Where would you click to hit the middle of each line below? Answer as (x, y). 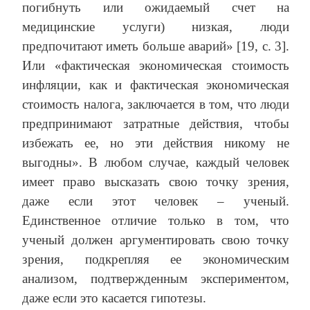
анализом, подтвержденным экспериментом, (156, 279)
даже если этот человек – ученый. (156, 201)
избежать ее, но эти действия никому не (156, 143)
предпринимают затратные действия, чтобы (156, 124)
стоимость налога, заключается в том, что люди (156, 104)
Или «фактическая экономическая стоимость (156, 66)
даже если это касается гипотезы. (114, 298)
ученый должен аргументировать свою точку (156, 240)
